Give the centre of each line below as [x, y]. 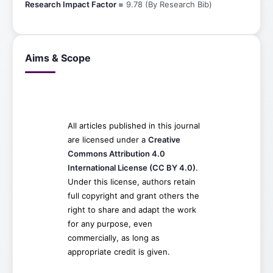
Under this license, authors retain [131, 182]
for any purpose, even [110, 224]
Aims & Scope [58, 58]
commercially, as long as [113, 238]
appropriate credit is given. [119, 252]
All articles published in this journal [133, 126]
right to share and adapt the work [132, 210]
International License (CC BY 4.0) [131, 168]
